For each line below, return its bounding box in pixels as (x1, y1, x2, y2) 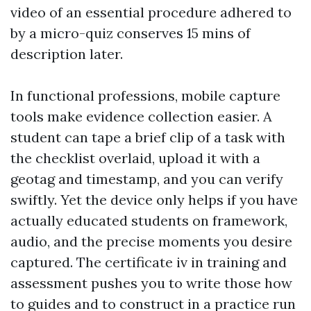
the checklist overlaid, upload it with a (10, 149, 260, 167)
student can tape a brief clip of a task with (10, 128, 285, 146)
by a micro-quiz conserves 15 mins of (10, 24, 251, 42)
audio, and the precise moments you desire (10, 232, 292, 250)
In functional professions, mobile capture (10, 86, 280, 104)
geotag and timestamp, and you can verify (10, 169, 283, 187)
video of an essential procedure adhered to (10, 3, 292, 21)
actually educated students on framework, (10, 211, 287, 229)
